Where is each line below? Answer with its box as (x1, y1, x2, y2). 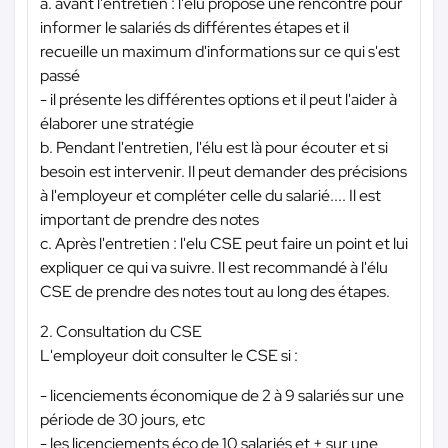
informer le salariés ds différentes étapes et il (40, 16, 349, 38)
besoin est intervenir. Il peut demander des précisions (40, 160, 407, 182)
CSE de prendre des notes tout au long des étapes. (40, 280, 390, 302)
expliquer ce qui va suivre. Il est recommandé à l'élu (40, 256, 388, 278)
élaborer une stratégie (40, 112, 194, 134)
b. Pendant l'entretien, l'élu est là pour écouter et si (40, 136, 388, 158)
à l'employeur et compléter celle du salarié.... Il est (40, 184, 381, 206)
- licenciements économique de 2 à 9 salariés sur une (40, 384, 404, 406)
